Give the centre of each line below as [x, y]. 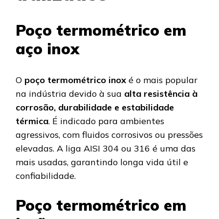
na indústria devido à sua [70, 94]
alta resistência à [161, 94]
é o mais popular [162, 80]
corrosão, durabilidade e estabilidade [95, 107]
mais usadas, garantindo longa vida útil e [102, 162]
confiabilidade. [46, 176]
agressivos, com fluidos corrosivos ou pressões [109, 135]
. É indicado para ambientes [106, 121]
